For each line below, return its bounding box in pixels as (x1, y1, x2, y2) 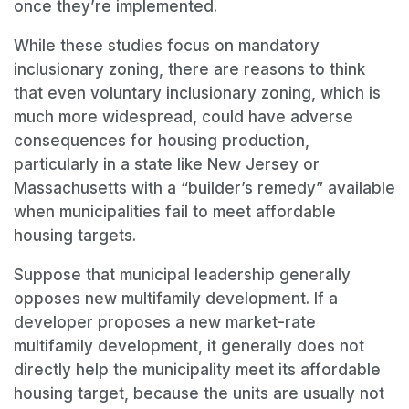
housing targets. (14, 226, 136, 246)
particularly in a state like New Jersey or (14, 155, 320, 174)
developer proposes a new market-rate (14, 313, 316, 332)
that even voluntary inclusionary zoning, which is (14, 84, 381, 103)
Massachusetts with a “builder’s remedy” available (14, 179, 395, 198)
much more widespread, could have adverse (14, 108, 353, 127)
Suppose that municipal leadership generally (14, 266, 351, 285)
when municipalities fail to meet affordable (14, 203, 336, 222)
